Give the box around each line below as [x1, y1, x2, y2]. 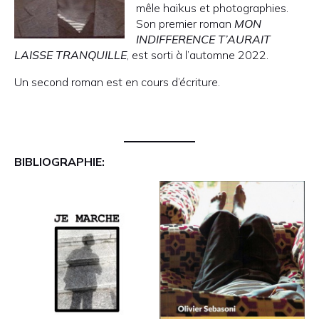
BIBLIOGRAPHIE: [14, 155, 105, 169]
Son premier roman [136, 16, 234, 31]
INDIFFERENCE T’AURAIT [136, 32, 271, 46]
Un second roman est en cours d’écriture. [14, 75, 220, 89]
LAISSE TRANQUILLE [14, 48, 127, 62]
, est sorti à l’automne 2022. [127, 48, 268, 62]
